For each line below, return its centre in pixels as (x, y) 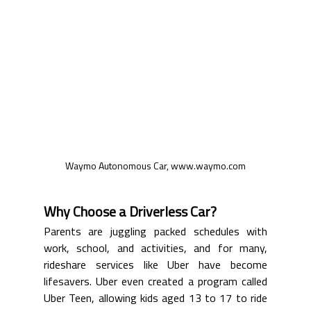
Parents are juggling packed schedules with (155, 233)
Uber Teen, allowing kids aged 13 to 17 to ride (155, 300)
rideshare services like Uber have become (155, 266)
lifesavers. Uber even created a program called (155, 283)
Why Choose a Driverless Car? (130, 213)
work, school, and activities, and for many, (155, 250)
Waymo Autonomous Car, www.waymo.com (155, 167)
